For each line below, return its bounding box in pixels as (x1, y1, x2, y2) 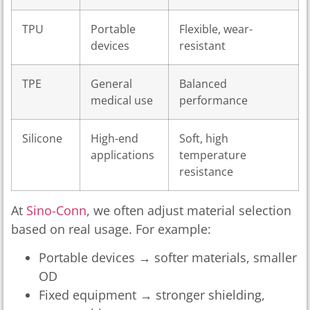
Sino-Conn (26, 202, 86, 219)
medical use (91, 93, 153, 109)
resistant (179, 38, 226, 54)
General (91, 76, 132, 92)
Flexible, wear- (179, 21, 253, 37)
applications (91, 147, 154, 163)
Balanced (179, 76, 227, 92)
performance (179, 93, 248, 109)
